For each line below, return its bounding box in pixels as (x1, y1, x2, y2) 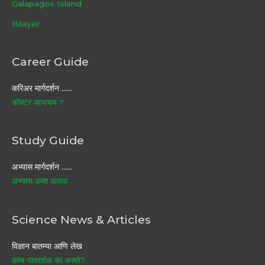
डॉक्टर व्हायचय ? (12, 97, 64, 107)
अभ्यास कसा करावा (12, 176, 67, 186)
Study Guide (12, 133, 84, 148)
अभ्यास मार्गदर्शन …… (12, 162, 72, 172)
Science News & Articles (12, 212, 151, 227)
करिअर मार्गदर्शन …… (12, 83, 72, 93)
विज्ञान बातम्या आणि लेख (12, 241, 82, 251)
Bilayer (12, 18, 40, 28)
